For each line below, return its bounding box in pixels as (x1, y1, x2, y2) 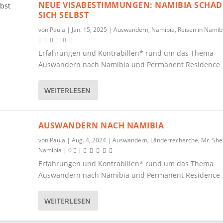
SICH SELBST (38, 9, 89, 20)
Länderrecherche (150, 136, 198, 144)
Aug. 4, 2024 (71, 136, 106, 144)
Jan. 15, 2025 (71, 25, 107, 34)
